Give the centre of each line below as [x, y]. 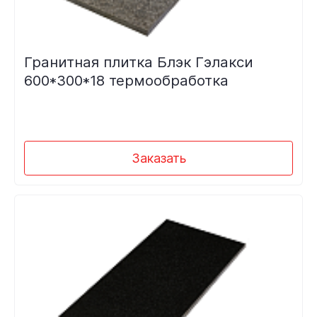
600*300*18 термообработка [126, 80]
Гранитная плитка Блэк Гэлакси [138, 62]
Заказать [158, 158]
